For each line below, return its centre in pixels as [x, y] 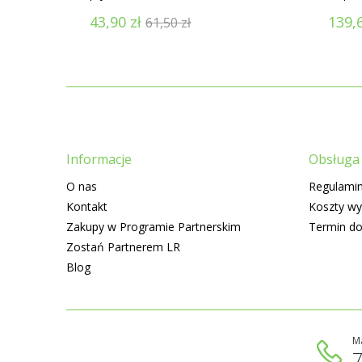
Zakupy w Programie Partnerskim [154, 227]
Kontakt [87, 206]
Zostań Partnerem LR [123, 247]
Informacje [99, 159]
